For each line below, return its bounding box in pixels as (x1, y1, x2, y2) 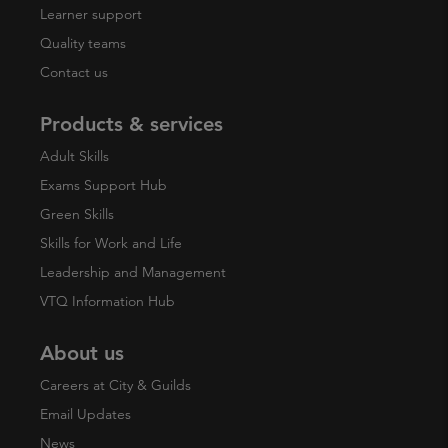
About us (40, 341, 124, 365)
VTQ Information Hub (40, 292, 175, 310)
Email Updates (40, 405, 131, 423)
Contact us (40, 63, 108, 81)
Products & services (40, 112, 223, 136)
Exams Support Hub (40, 176, 167, 194)
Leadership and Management (40, 263, 226, 281)
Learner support (40, 5, 142, 23)
